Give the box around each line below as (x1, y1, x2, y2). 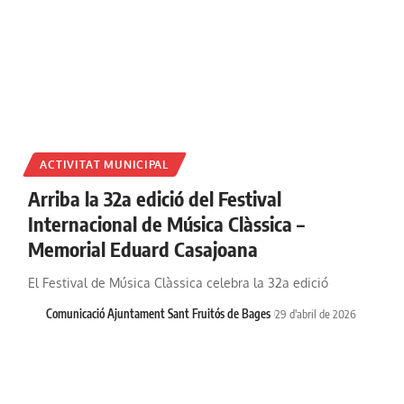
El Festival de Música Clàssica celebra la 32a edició (27, 274, 328, 290)
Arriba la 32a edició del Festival (27, 185, 281, 211)
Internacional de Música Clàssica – (27, 210, 305, 236)
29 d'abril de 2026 (274, 306, 356, 321)
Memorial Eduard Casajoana (27, 235, 258, 262)
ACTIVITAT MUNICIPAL (40, 157, 169, 171)
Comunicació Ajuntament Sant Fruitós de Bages (46, 306, 271, 321)
